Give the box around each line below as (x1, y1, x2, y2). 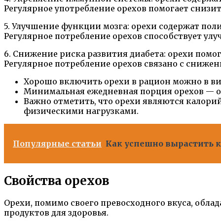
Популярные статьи (13, 138, 102, 148)
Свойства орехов (4, 173, 109, 188)
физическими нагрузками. (24, 106, 139, 116)
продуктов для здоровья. (4, 208, 109, 218)
